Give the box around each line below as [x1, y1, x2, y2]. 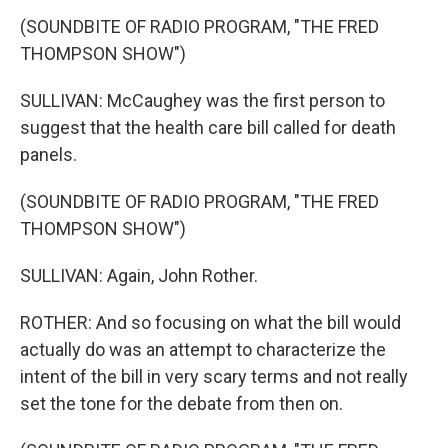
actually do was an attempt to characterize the [20, 339, 386, 360]
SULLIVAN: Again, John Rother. [20, 265, 258, 286]
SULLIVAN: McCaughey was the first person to [20, 90, 385, 111]
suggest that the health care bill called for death [20, 117, 396, 138]
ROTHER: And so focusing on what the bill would [20, 312, 401, 333]
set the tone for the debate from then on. [20, 393, 343, 414]
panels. [20, 144, 77, 165]
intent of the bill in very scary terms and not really [20, 366, 408, 387]
